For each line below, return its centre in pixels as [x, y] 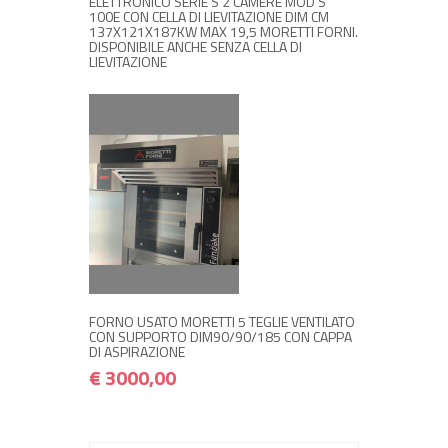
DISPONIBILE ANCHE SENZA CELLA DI [195, 47]
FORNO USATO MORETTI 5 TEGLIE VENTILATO [222, 322]
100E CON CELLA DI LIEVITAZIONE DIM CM [209, 17]
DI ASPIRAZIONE [137, 352]
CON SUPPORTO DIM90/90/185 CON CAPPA [220, 337]
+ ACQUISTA [224, 235]
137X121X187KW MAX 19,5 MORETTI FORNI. [223, 32]
